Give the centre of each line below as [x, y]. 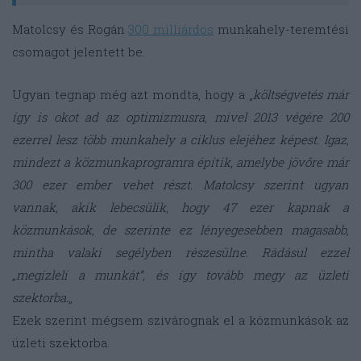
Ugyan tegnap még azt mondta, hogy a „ [133, 94]
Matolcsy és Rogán [71, 29]
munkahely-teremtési [282, 29]
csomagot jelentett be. [79, 51]
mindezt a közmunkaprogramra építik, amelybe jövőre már [180, 162]
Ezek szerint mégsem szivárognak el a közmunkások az [180, 320]
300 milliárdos [171, 29]
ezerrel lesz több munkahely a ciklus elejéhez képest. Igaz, [180, 139]
